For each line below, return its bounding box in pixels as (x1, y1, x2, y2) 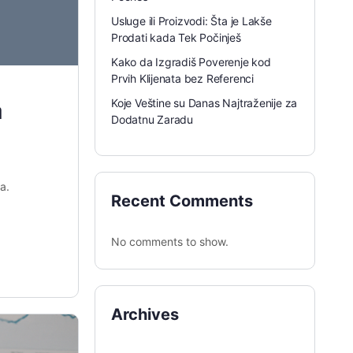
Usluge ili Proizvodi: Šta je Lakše (111, 14, 272, 28)
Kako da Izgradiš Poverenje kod (111, 55, 271, 69)
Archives (111, 305, 179, 324)
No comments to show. (111, 235, 229, 248)
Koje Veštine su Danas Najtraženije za (111, 96, 298, 110)
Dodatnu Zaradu (111, 113, 194, 126)
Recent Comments (111, 191, 253, 210)
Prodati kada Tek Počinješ (111, 31, 241, 44)
